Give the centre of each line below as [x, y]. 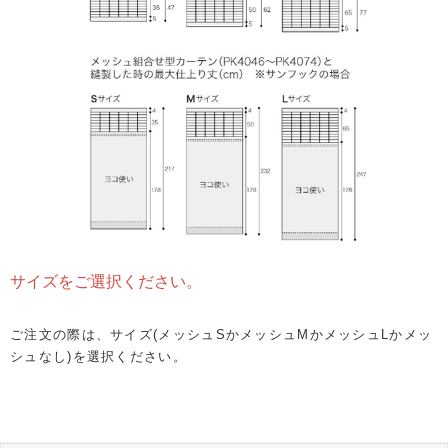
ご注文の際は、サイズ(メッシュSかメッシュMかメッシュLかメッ [221, 335]
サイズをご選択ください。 [106, 282]
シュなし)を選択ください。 [98, 357]
